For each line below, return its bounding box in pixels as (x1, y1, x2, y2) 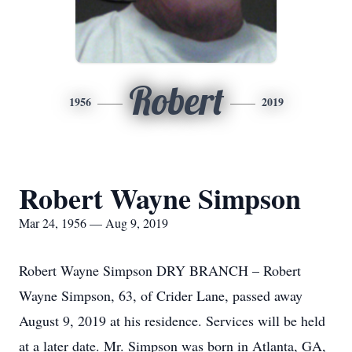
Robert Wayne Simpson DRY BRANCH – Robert (19, 261, 301, 280)
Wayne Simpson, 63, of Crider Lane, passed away (19, 286, 302, 305)
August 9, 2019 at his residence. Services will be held (19, 311, 325, 330)
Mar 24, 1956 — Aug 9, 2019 (19, 214, 168, 231)
